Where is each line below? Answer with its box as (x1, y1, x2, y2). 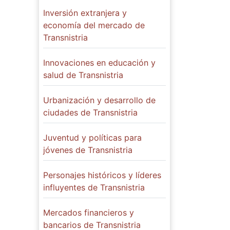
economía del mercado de (43, 20, 145, 30)
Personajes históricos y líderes (43, 170, 161, 180)
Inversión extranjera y (43, 8, 127, 18)
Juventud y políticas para (43, 132, 142, 143)
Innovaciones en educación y (43, 57, 156, 68)
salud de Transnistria (43, 70, 123, 80)
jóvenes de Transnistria (43, 145, 132, 155)
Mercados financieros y (43, 207, 134, 218)
